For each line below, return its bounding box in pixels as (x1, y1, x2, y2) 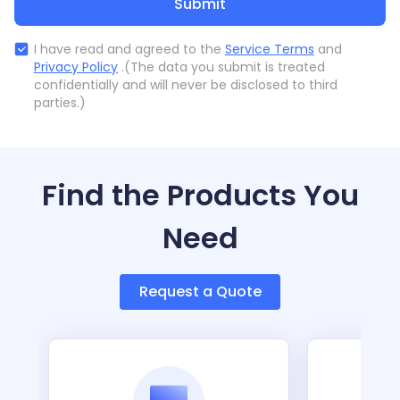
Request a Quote (138, 281, 262, 302)
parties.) (34, 94, 86, 112)
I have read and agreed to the (34, 40, 225, 58)
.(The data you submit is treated (118, 58, 325, 76)
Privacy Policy (34, 58, 118, 76)
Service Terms (225, 40, 314, 58)
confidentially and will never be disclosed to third (34, 76, 337, 94)
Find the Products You (41, 175, 359, 215)
